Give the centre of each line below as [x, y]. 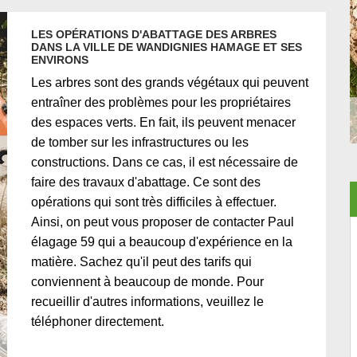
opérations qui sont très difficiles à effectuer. [154, 202]
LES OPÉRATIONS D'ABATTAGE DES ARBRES [154, 34]
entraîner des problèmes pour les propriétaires [161, 102]
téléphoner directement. [98, 322]
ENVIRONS [60, 60]
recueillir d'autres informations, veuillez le [147, 302]
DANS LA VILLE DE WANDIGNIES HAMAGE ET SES [167, 47]
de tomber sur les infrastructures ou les [140, 142]
